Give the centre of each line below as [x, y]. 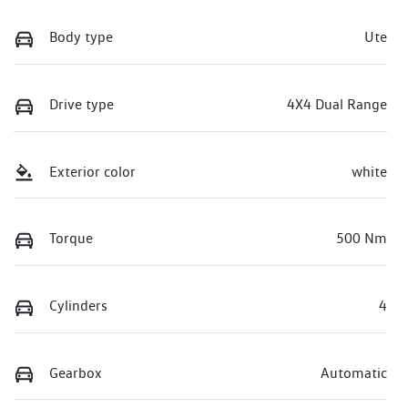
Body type [81, 37]
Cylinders [78, 305]
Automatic [354, 372]
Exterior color [92, 171]
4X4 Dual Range [337, 104]
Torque [71, 239]
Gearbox [76, 372]
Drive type [82, 104]
